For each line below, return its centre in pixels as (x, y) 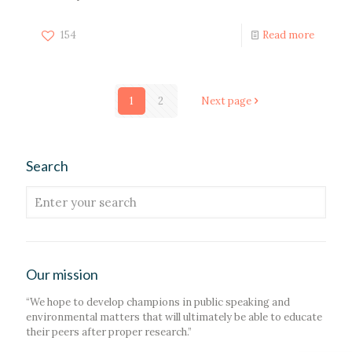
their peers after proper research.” (109, 332)
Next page (226, 101)
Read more (288, 35)
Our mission (62, 274)
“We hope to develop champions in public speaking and (158, 302)
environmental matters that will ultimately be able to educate (174, 317)
